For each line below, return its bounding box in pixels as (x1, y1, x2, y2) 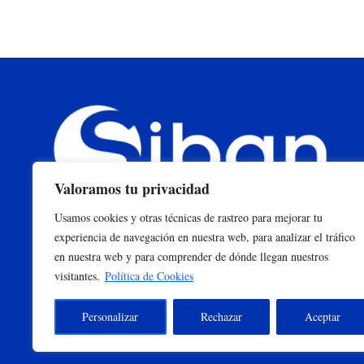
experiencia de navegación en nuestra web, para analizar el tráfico (54, 229, 355, 245)
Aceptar (304, 309, 340, 324)
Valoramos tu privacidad (54, 178, 210, 199)
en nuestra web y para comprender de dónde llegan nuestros (54, 249, 328, 264)
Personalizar (82, 309, 139, 324)
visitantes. (54, 268, 100, 284)
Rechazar (201, 309, 242, 324)
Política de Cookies (105, 268, 193, 284)
